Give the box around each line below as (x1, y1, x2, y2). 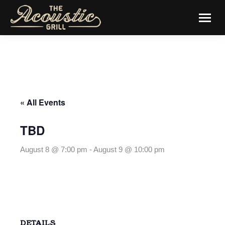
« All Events (20, 96, 65, 108)
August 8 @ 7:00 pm (20, 145, 87, 154)
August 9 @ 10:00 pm (93, 145, 165, 154)
